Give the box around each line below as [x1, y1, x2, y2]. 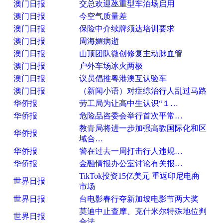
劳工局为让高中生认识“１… [79, 99, 178, 108]
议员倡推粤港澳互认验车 [79, 74, 167, 83]
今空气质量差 [79, 12, 127, 21]
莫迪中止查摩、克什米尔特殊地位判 [79, 207, 207, 216]
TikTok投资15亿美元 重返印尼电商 [79, 172, 200, 181]
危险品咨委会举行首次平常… [79, 111, 183, 120]
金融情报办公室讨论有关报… [79, 159, 183, 168]
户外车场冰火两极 [79, 62, 143, 71]
